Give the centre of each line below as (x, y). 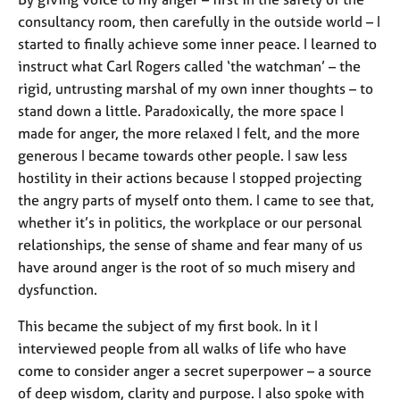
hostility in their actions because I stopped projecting (190, 178)
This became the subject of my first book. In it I (168, 326)
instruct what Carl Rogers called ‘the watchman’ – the (189, 66)
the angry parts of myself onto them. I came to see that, (196, 200)
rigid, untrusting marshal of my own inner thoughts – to (196, 88)
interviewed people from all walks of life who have (182, 348)
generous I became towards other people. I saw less (183, 155)
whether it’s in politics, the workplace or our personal (190, 222)
